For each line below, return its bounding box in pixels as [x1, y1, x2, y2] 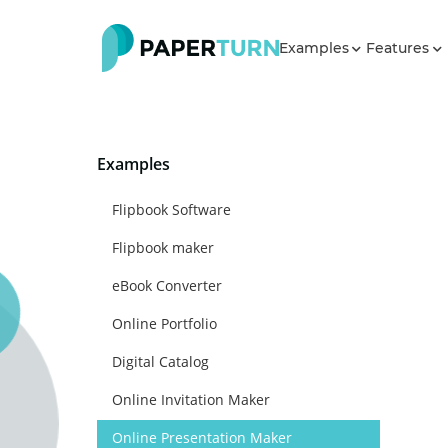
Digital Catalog [112, 352, 209, 371]
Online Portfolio [112, 314, 217, 333]
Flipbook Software [112, 200, 231, 219]
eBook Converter [112, 276, 222, 295]
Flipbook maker [112, 238, 214, 257]
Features [366, 39, 433, 57]
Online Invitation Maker [112, 390, 270, 409]
